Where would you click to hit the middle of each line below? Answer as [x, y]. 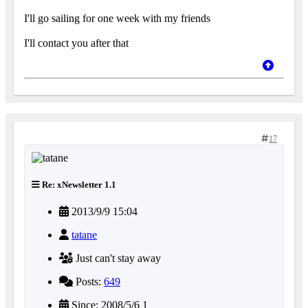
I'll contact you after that [76, 43]
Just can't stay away [117, 258]
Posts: [88, 282]
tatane [84, 235]
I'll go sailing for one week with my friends [119, 19]
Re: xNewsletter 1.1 [78, 185]
